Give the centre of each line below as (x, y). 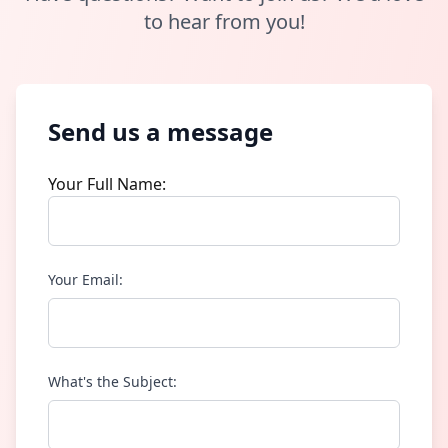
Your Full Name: (107, 184)
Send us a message (160, 132)
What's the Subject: (112, 382)
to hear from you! (224, 22)
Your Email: (85, 280)
